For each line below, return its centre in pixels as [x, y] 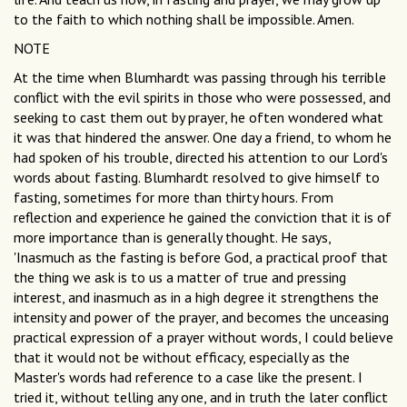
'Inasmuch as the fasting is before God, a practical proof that [201, 258]
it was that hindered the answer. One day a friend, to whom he [203, 138]
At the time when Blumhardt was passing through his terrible [200, 78]
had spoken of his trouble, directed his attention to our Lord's [201, 158]
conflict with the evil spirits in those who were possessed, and [202, 98]
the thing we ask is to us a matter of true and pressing [180, 278]
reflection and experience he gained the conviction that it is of [203, 218]
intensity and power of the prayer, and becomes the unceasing [201, 318]
